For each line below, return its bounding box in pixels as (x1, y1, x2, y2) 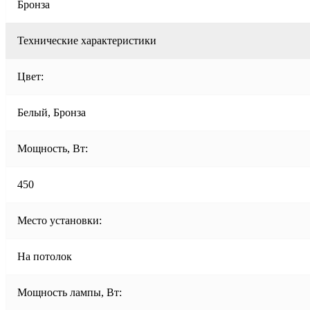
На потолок (17, 250, 72, 262)
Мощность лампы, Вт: (17, 286, 122, 298)
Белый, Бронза (17, 106, 86, 118)
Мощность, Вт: (17, 142, 88, 154)
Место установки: (17, 214, 102, 226)
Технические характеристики (17, 34, 156, 46)
